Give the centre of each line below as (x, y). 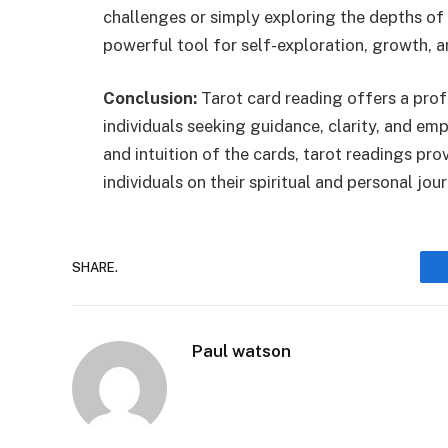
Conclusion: (150, 98)
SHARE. (95, 267)
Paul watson (241, 351)
